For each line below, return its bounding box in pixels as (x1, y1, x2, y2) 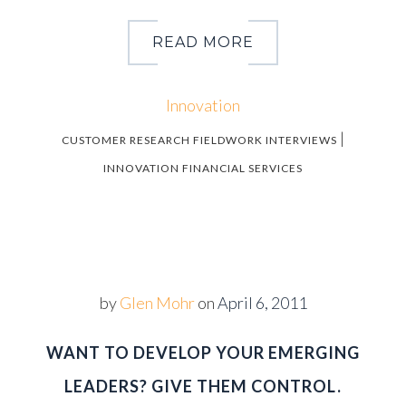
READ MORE (152, 34, 254, 51)
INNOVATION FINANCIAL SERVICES (103, 161, 303, 175)
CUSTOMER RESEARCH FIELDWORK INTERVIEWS (62, 133, 337, 147)
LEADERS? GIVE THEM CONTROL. (64, 376, 342, 396)
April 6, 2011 (217, 293, 307, 313)
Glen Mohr (119, 293, 195, 313)
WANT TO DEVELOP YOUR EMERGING (46, 343, 360, 362)
